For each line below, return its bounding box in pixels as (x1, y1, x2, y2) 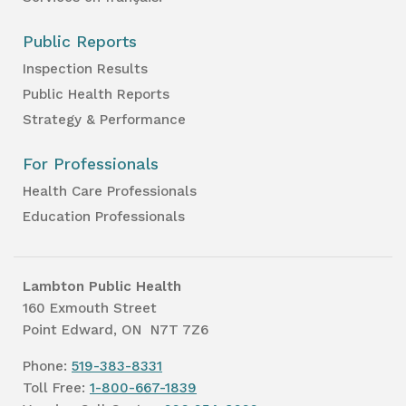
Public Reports (23, 32, 137, 51)
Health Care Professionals (23, 182, 197, 199)
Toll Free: (23, 379, 90, 396)
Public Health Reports (23, 85, 169, 102)
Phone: (23, 357, 72, 374)
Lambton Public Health (23, 277, 181, 295)
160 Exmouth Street (23, 299, 157, 316)
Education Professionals (23, 208, 185, 225)
